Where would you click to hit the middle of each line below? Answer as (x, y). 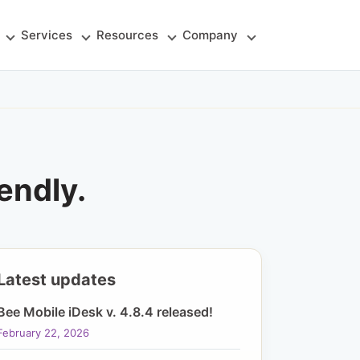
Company (210, 35)
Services (47, 35)
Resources (127, 35)
